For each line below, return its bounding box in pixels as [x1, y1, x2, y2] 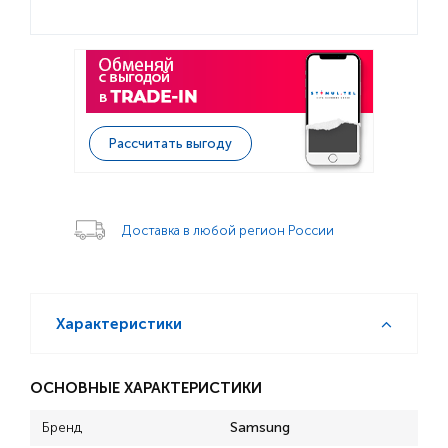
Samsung [230, 419, 290, 436]
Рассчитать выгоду [109, 136, 232, 151]
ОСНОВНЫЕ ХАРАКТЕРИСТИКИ [30, 379, 262, 397]
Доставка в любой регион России [122, 223, 334, 238]
